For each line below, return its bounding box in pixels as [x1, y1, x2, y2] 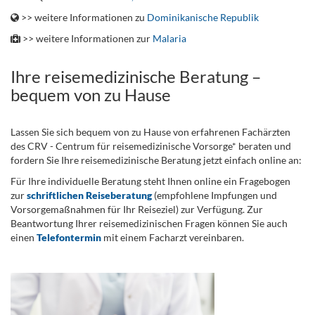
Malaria [153, 32, 186, 44]
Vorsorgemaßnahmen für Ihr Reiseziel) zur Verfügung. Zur [11, 203, 263, 215]
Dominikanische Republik [147, 11, 259, 23]
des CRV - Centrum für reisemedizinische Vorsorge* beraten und [11, 140, 291, 152]
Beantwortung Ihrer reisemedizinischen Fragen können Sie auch [11, 217, 288, 229]
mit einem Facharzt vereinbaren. [101, 231, 246, 243]
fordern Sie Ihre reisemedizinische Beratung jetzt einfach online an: [11, 154, 302, 166]
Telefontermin [37, 231, 101, 243]
